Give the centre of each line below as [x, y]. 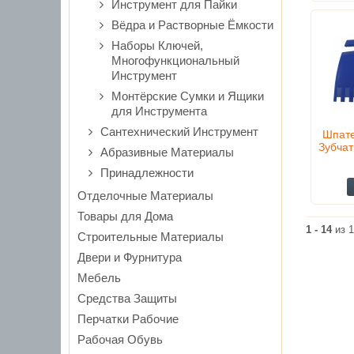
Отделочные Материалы [145, 196]
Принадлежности [147, 173]
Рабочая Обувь [120, 339]
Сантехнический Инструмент [179, 132]
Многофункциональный [175, 60]
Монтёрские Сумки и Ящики [188, 96]
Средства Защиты [127, 298]
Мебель [99, 278]
